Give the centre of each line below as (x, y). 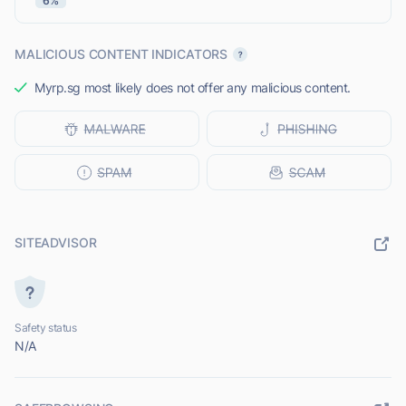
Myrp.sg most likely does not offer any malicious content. (193, 88)
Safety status (46, 328)
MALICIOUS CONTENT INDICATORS (121, 54)
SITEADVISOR (56, 243)
